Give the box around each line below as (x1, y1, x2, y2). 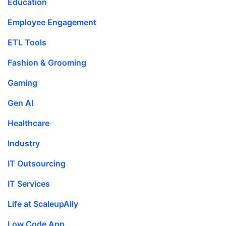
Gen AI (8, 98, 33, 108)
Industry (8, 138, 40, 149)
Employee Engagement (8, 17, 96, 28)
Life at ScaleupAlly (8, 199, 78, 209)
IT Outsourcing (8, 158, 66, 169)
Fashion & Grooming (8, 58, 86, 68)
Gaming (8, 78, 37, 88)
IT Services (8, 179, 50, 189)
